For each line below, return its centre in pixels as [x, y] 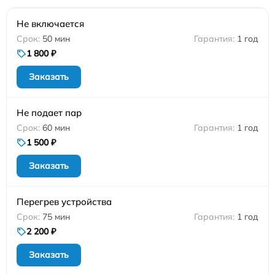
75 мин [56, 217]
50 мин [56, 39]
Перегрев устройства [64, 202]
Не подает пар [49, 113]
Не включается [50, 24]
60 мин [56, 128]
